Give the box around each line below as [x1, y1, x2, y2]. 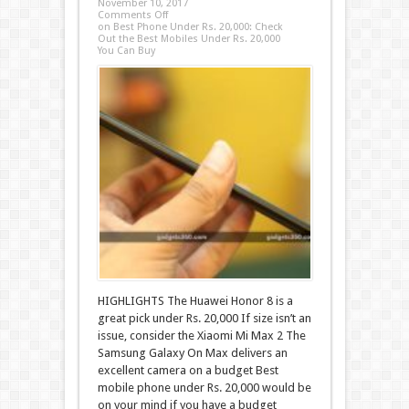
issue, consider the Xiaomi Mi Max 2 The [97, 329, 306, 342]
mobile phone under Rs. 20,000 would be [97, 381, 311, 394]
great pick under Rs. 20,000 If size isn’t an [97, 311, 311, 325]
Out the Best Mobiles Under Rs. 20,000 [97, 33, 280, 45]
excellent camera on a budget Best [97, 363, 278, 377]
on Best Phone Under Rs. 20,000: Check [97, 21, 283, 33]
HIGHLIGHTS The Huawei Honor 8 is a [97, 294, 293, 308]
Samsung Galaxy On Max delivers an [97, 346, 288, 360]
